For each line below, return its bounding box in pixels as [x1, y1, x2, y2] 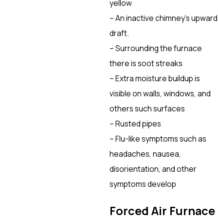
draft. [109, 28, 129, 39]
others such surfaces [109, 103, 185, 114]
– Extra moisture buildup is [109, 73, 200, 84]
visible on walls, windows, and [109, 88, 211, 99]
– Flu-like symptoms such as [109, 133, 207, 145]
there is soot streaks [109, 58, 183, 69]
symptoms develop [109, 179, 177, 190]
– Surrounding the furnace [109, 43, 202, 54]
